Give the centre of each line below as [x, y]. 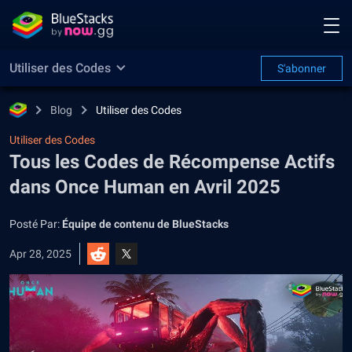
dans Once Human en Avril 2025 [145, 187]
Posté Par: [36, 224]
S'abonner [302, 68]
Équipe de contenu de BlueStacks [145, 224]
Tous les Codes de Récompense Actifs [172, 162]
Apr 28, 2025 [40, 254]
